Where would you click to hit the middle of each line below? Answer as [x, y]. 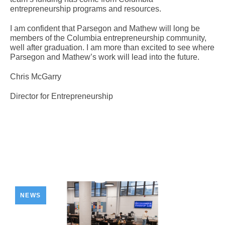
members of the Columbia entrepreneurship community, [108, 38]
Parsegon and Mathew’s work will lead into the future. [105, 57]
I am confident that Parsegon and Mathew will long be [105, 28]
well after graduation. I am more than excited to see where [112, 47]
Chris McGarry [36, 76]
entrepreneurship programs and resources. [86, 9]
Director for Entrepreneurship [63, 96]
